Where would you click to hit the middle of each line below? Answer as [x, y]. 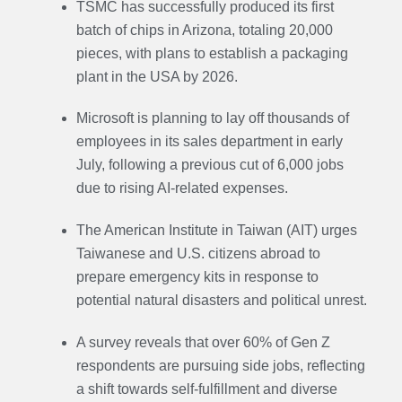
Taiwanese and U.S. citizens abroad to [198, 254]
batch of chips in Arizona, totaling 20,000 [204, 30]
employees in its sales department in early [209, 142]
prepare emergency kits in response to [197, 277]
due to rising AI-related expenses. [182, 188]
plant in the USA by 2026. [157, 76]
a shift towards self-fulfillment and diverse [206, 389]
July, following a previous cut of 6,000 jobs [210, 165]
